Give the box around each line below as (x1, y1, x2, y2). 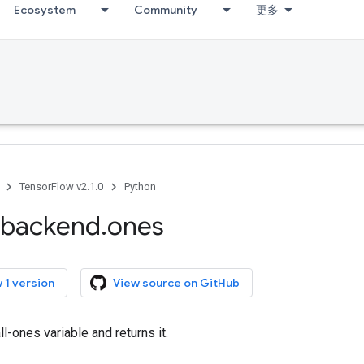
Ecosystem (14, 2, 76, 17)
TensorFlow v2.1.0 (19, 180, 103, 193)
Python (124, 180, 156, 193)
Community (134, 2, 197, 17)
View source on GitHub (113, 275, 240, 290)
